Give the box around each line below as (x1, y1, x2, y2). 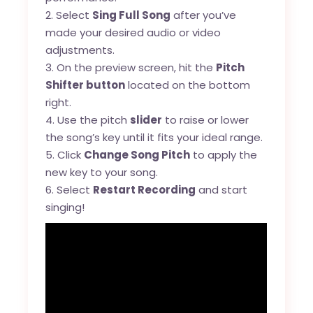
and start (196, 182, 248, 197)
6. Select (45, 182, 94, 197)
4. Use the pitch (45, 112, 131, 127)
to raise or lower (162, 112, 249, 127)
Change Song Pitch (84, 147, 191, 162)
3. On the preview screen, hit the (45, 59, 217, 75)
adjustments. (45, 42, 115, 57)
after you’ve (170, 7, 237, 22)
